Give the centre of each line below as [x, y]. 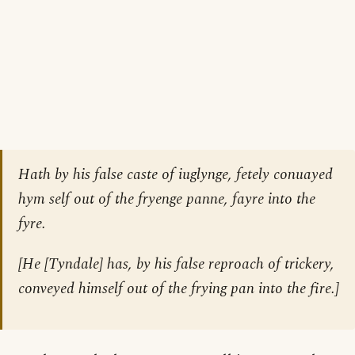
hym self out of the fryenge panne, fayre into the [167, 200]
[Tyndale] [74, 265]
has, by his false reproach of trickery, [219, 265]
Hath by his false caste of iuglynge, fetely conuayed [176, 175]
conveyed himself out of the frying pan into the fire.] [179, 289]
